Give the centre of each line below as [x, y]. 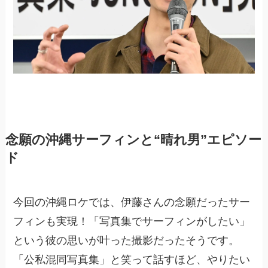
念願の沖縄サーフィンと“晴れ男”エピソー [133, 140]
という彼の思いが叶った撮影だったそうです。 [127, 240]
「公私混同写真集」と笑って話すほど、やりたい [132, 259]
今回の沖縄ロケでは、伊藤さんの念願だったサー [132, 202]
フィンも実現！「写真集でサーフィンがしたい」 [132, 221]
